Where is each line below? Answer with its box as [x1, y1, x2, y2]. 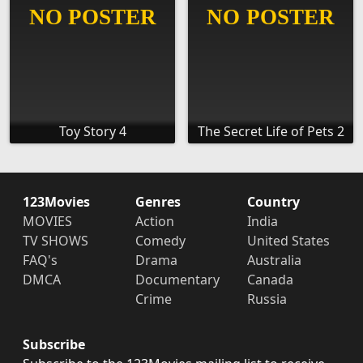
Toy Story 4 [58, 122, 126, 141]
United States [247, 232, 331, 250]
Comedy [135, 232, 186, 250]
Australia [247, 251, 302, 270]
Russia [247, 290, 288, 309]
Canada [247, 271, 294, 289]
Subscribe [23, 335, 85, 354]
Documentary [135, 271, 220, 289]
